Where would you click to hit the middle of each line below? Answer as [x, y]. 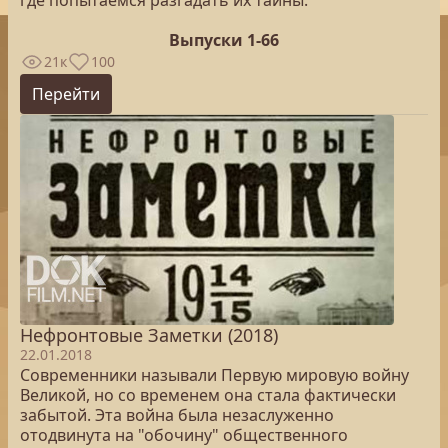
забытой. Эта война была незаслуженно [177, 415]
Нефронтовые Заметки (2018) [149, 335]
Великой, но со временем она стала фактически [208, 395]
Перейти [66, 94]
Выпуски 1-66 [224, 40]
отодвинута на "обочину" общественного [184, 435]
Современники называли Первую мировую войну [214, 375]
